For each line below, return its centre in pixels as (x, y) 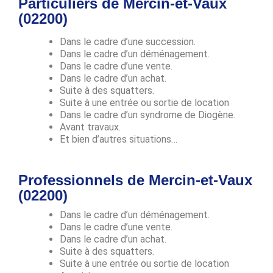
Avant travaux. (90, 127)
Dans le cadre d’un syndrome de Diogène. (147, 115)
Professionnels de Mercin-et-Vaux (135, 180)
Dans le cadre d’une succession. (128, 41)
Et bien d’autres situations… (119, 139)
